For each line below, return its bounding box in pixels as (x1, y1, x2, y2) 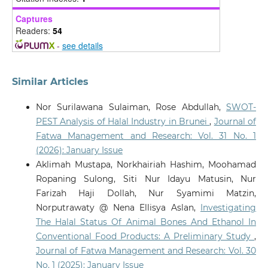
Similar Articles (11, 76, 89, 88)
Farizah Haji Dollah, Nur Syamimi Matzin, (35, 188, 257, 199)
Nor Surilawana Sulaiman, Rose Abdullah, (35, 102, 227, 113)
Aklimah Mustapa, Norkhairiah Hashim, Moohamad (35, 159, 257, 170)
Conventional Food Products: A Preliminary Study (35, 231, 255, 242)
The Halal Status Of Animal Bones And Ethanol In (35, 217, 257, 228)
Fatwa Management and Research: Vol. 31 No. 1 (35, 130, 257, 142)
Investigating (200, 202, 257, 214)
